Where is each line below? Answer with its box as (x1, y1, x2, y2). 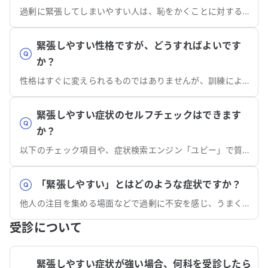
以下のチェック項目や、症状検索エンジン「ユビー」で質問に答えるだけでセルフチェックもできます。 (242, 145, 250, 155)
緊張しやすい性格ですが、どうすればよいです (36, 39, 242, 51)
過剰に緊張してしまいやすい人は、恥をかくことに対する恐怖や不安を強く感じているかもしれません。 (242, 6, 250, 16)
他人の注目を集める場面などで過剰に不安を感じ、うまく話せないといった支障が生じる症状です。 (242, 198, 250, 208)
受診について (10, 221, 82, 235)
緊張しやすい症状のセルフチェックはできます (36, 109, 242, 121)
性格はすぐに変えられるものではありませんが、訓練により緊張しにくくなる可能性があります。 (242, 75, 250, 86)
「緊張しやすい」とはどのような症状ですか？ (36, 178, 242, 190)
